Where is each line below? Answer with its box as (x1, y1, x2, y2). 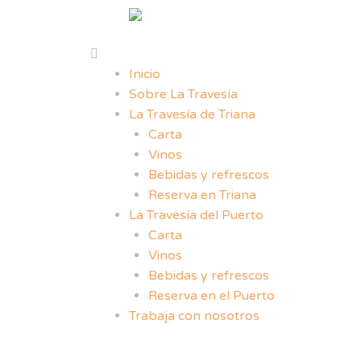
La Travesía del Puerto (129, 207, 263, 224)
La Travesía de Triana (129, 106, 255, 123)
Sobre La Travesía (129, 86, 238, 103)
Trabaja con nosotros (129, 308, 259, 325)
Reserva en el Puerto (148, 288, 275, 305)
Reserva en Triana (148, 187, 256, 204)
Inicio (129, 66, 160, 83)
